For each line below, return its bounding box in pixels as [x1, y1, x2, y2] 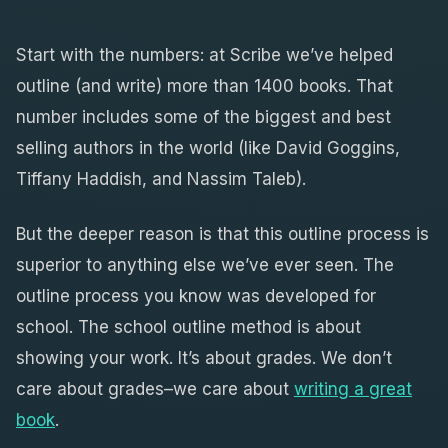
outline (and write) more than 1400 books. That [16, 75, 393, 96]
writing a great [294, 378, 412, 399]
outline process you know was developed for [16, 285, 376, 306]
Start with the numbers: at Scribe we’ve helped [16, 44, 393, 65]
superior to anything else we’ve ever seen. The [16, 254, 394, 275]
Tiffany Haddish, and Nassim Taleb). [16, 168, 306, 189]
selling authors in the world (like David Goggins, [16, 137, 400, 158]
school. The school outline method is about [16, 316, 361, 337]
